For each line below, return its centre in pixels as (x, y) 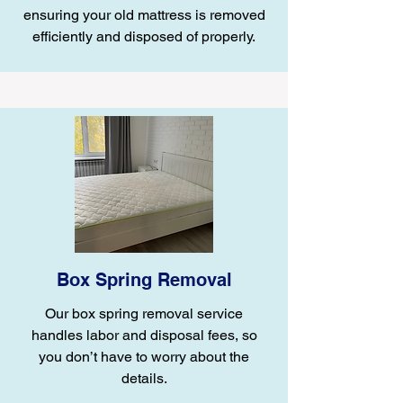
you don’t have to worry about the (144, 357)
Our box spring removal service (144, 313)
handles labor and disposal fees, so (144, 335)
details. (144, 378)
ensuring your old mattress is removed (144, 15)
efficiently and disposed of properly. (144, 36)
